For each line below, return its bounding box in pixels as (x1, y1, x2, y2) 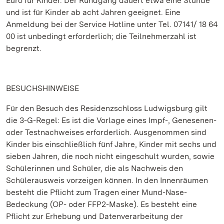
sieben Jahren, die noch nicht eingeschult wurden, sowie (6, 151, 214, 161)
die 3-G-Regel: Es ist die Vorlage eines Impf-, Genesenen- (6, 115, 216, 125)
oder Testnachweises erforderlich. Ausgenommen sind (6, 127, 206, 137)
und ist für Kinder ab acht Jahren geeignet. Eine (6, 7, 180, 17)
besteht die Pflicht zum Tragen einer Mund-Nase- (6, 187, 187, 197)
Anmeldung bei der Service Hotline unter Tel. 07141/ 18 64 (6, 19, 218, 29)
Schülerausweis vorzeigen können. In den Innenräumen (6, 175, 208, 185)
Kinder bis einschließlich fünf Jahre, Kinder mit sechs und (6, 139, 216, 149)
